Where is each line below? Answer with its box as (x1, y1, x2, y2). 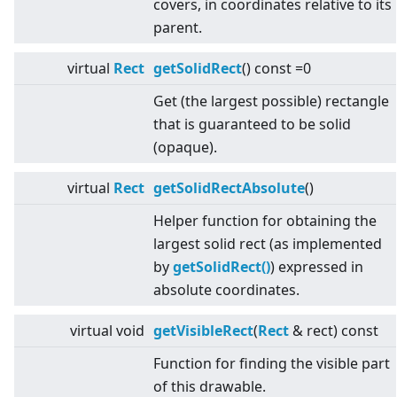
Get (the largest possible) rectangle (153, 91, 389, 112)
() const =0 (242, 58, 311, 79)
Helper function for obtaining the (153, 211, 377, 231)
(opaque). (153, 137, 217, 158)
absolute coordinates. (153, 280, 300, 300)
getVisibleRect (153, 321, 253, 341)
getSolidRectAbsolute (153, 178, 305, 198)
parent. (153, 18, 202, 38)
